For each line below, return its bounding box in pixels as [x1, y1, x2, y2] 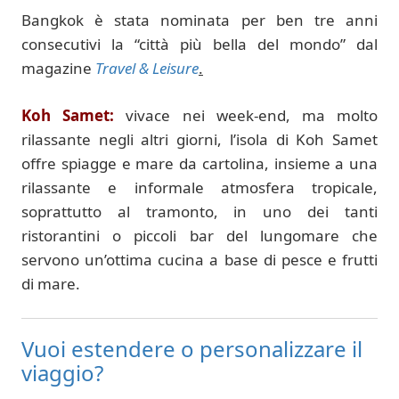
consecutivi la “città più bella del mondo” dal [21, 34, 378, 55]
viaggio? [21, 358, 103, 388]
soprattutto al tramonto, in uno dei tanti [21, 200, 378, 222]
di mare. [21, 273, 80, 294]
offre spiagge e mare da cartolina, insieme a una [21, 152, 378, 174]
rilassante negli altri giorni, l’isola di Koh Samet [21, 128, 378, 150]
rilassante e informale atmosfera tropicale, [21, 176, 378, 198]
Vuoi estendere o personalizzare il [21, 334, 362, 364]
